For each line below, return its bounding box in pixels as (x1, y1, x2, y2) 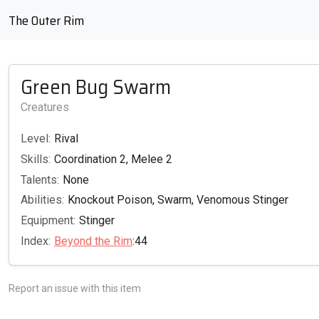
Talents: (21, 172, 59, 187)
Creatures (21, 100, 69, 114)
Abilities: (21, 193, 64, 207)
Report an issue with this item (9, 282, 141, 294)
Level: (21, 132, 51, 145)
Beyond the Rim (54, 234, 132, 248)
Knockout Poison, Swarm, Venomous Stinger (68, 193, 288, 207)
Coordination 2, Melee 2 (54, 152, 172, 166)
